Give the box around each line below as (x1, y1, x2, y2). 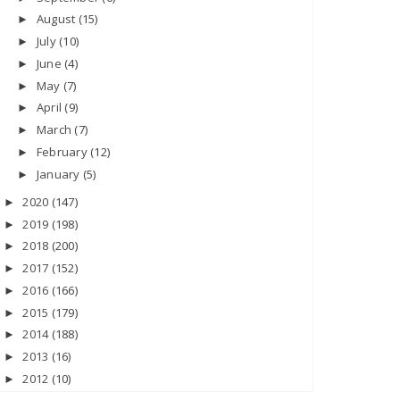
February (36, 143, 91, 160)
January (36, 165, 83, 182)
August (36, 11, 79, 28)
